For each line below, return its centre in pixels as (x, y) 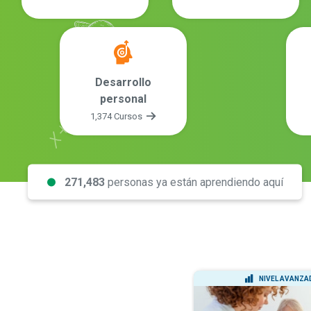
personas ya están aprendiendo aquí (194, 182)
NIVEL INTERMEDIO (102, 279)
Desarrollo (123, 82)
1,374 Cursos (117, 116)
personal (123, 99)
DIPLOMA (157, 305)
